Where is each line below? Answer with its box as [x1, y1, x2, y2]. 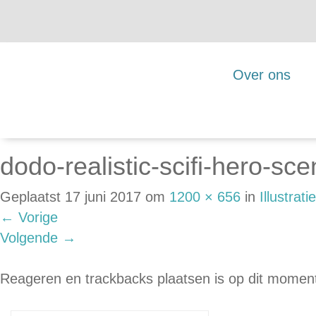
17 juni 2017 [65, 189, 141, 205]
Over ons [233, 67, 291, 83]
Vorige [14, 209, 58, 225]
